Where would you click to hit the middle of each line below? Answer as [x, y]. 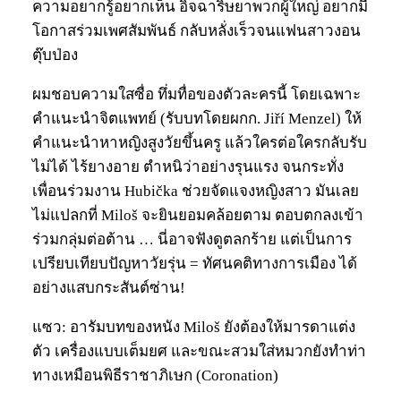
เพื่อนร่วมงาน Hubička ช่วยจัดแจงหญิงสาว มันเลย [196, 191]
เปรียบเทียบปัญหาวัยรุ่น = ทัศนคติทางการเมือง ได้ [195, 263]
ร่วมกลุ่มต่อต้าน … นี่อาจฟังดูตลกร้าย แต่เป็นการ [192, 239]
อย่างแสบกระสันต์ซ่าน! [109, 287]
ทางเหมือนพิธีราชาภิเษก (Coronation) [155, 375]
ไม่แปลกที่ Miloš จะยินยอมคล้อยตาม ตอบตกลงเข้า [198, 215]
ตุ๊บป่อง [55, 55]
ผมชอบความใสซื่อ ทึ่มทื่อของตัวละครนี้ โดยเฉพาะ [196, 94]
